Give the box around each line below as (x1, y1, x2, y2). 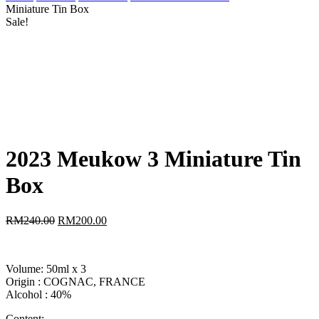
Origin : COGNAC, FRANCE (6, 275, 145, 288)
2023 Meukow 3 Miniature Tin (6, 146, 301, 172)
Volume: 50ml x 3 (6, 262, 86, 275)
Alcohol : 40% (6, 288, 71, 300)
